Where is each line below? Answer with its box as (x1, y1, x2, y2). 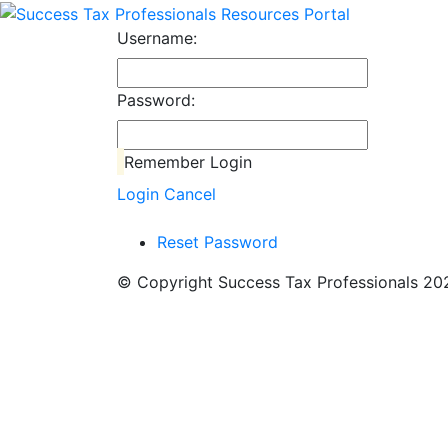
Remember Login (124, 151, 253, 172)
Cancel (164, 183, 216, 204)
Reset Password (157, 231, 278, 252)
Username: (117, 27, 197, 48)
